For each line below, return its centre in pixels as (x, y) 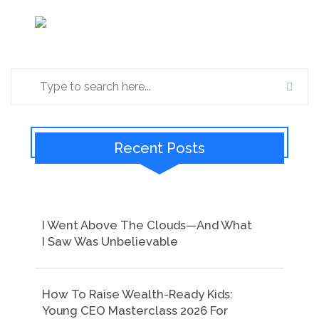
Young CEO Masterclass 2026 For (135, 310)
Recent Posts (159, 148)
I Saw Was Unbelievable (110, 241)
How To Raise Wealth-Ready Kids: (137, 294)
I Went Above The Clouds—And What (147, 225)
